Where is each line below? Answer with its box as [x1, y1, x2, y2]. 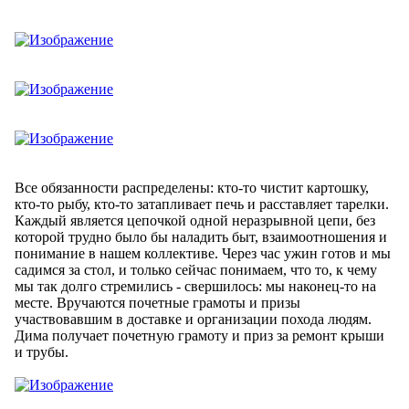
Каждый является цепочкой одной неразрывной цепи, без [15, 212, 375, 228]
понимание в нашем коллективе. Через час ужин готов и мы [15, 245, 391, 261]
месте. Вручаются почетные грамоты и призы [15, 294, 300, 310]
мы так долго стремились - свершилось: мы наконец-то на [15, 278, 376, 294]
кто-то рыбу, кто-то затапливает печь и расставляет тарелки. [15, 195, 389, 212]
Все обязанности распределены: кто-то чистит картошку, [15, 179, 369, 195]
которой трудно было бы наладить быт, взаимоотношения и [15, 228, 387, 245]
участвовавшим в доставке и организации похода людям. [15, 310, 372, 327]
